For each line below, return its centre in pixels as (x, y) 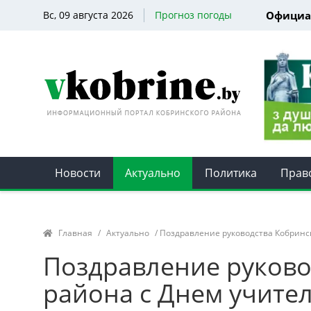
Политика (230, 173)
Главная (75, 233)
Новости (78, 173)
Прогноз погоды (193, 15)
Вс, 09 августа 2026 (88, 15)
